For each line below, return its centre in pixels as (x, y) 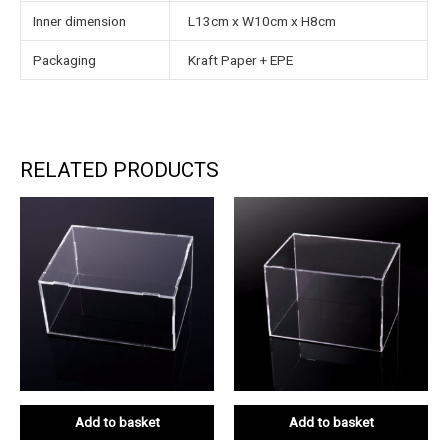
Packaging (65, 59)
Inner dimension (80, 20)
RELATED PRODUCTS (119, 169)
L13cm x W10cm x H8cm (262, 20)
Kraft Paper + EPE (241, 59)
